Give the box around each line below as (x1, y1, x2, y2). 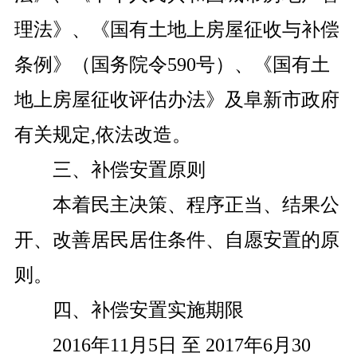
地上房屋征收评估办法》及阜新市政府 (14, 89, 339, 110)
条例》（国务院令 (14, 54, 167, 75)
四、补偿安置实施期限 (52, 300, 244, 320)
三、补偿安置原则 (52, 159, 206, 180)
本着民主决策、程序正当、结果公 (52, 194, 339, 215)
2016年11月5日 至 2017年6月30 (52, 335, 311, 355)
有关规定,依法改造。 (14, 124, 191, 145)
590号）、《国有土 (167, 54, 330, 75)
